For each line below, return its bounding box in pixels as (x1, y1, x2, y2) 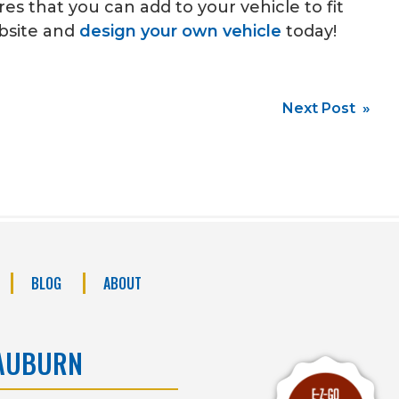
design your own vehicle (79, 20, 281, 41)
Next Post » (282, 99, 370, 117)
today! (281, 20, 341, 41)
